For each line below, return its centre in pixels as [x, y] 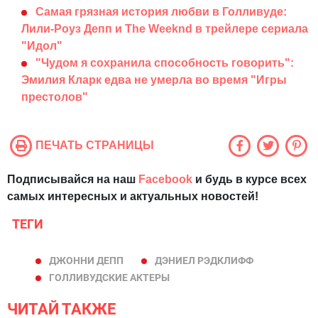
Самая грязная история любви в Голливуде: [161, 12]
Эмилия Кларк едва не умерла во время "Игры [154, 80]
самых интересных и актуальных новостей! [133, 197]
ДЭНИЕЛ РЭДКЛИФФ [204, 261]
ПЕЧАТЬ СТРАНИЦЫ [95, 146]
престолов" [55, 97]
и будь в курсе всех [250, 180]
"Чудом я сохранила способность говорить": [165, 63]
